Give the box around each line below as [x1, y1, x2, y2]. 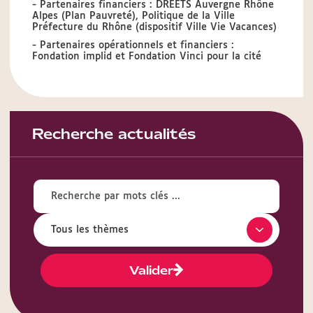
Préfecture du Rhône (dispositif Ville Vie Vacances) [32, 22, 277, 32]
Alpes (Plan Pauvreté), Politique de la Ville [32, 11, 235, 21]
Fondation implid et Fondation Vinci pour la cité [32, 52, 261, 61]
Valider [129, 263, 173, 278]
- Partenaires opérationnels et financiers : [32, 41, 234, 50]
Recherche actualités [32, 124, 196, 143]
